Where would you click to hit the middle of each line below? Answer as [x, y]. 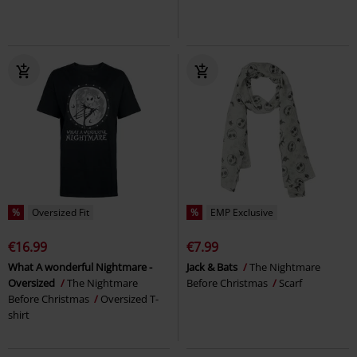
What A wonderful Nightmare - [80, 267]
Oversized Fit [61, 213]
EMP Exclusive [242, 213]
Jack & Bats [213, 267]
